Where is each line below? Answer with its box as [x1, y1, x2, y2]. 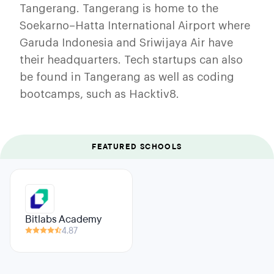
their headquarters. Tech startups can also [20, 54, 243, 65]
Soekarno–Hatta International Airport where [20, 20, 250, 31]
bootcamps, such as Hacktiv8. [20, 89, 179, 100]
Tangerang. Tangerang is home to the [20, 3, 218, 14]
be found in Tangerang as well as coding [20, 72, 234, 83]
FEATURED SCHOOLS [92, 142, 182, 152]
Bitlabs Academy [25, 212, 102, 226]
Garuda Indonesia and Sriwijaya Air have [20, 37, 233, 48]
